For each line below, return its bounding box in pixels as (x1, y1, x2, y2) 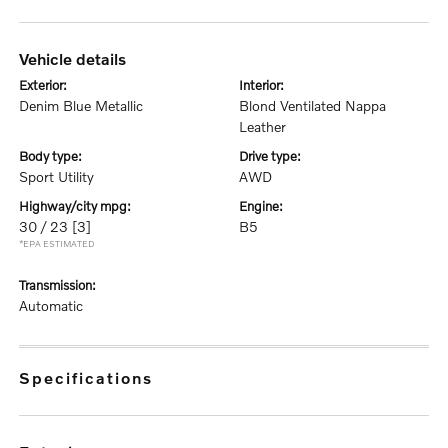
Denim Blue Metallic (19, 97, 144, 114)
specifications (32, 368, 154, 387)
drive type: (248, 148, 301, 164)
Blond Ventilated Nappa (239, 97, 386, 114)
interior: (243, 77, 284, 93)
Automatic (19, 297, 84, 314)
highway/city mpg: (29, 198, 132, 214)
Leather (239, 118, 286, 135)
